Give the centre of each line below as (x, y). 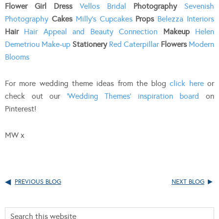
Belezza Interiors (186, 19)
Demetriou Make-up (38, 44)
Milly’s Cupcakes (104, 19)
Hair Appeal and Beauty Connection (91, 31)
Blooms (17, 57)
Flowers (174, 44)
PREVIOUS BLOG (38, 182)
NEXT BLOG (188, 182)
